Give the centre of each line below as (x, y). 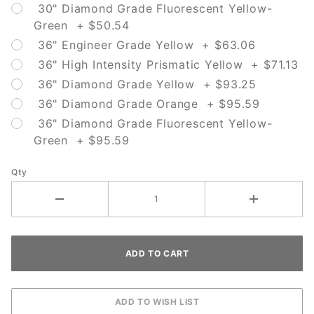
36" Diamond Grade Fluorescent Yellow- (153, 123)
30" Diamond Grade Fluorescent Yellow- (153, 8)
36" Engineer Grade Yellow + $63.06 (145, 45)
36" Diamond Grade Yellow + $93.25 (145, 84)
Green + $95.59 (82, 140)
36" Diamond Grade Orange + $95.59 (147, 104)
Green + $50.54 (82, 25)
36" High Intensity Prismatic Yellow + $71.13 (166, 64)
